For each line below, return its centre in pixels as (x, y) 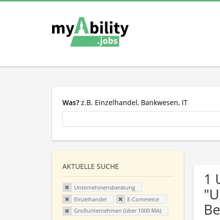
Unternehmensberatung (104, 188)
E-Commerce (143, 199)
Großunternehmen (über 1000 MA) (117, 211)
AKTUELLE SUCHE (91, 166)
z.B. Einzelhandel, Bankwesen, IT (133, 102)
